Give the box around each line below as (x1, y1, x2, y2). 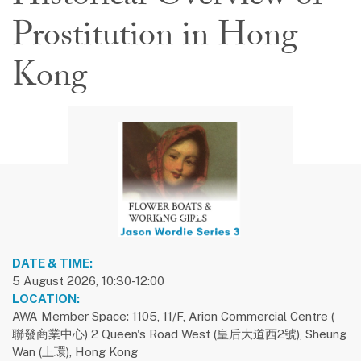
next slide (196, 214, 242, 226)
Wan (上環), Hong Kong (12, 344, 138, 359)
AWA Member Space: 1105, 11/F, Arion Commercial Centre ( (12, 309, 334, 323)
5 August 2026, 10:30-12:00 (12, 273, 164, 288)
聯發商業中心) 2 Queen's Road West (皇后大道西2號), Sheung (12, 326, 346, 341)
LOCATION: (12, 291, 80, 305)
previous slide (162, 214, 224, 226)
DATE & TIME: (12, 255, 93, 270)
